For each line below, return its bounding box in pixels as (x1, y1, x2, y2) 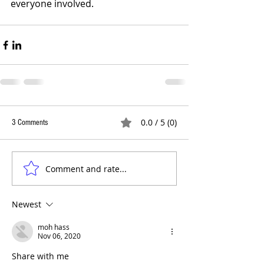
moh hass (38, 222, 70, 232)
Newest (12, 199, 41, 210)
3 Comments (12, 118, 48, 128)
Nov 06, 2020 (38, 231, 81, 241)
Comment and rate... (45, 163, 127, 174)
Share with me (12, 250, 71, 262)
